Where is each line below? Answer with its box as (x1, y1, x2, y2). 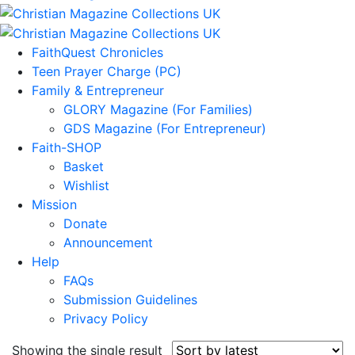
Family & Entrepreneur (32, 82, 164, 99)
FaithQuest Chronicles (32, 44, 163, 61)
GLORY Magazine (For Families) (63, 101, 253, 118)
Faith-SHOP (32, 139, 101, 156)
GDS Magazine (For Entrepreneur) (63, 120, 266, 137)
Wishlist (63, 177, 109, 194)
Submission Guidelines (63, 292, 197, 308)
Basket (63, 158, 104, 175)
